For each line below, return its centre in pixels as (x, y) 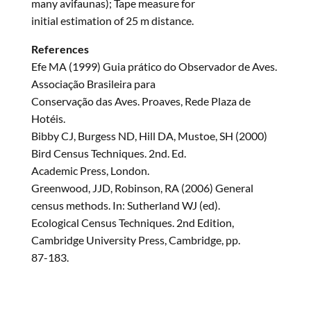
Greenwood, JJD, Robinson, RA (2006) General (142, 188)
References (60, 49)
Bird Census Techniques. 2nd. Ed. (108, 153)
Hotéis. (48, 119)
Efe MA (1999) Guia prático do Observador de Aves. (154, 67)
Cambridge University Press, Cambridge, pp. (135, 240)
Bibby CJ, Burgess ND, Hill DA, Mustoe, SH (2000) (149, 136)
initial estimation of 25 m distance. (112, 21)
